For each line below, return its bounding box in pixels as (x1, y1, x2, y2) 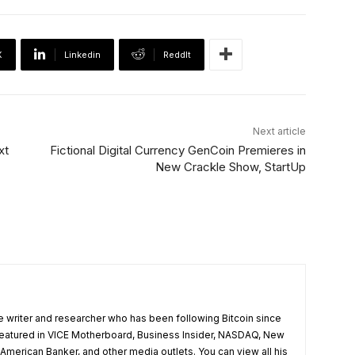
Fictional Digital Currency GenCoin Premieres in (49, 142, 306, 158)
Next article (252, 124, 306, 137)
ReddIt (163, 48, 191, 60)
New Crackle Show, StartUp (155, 158, 306, 174)
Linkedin (64, 48, 101, 60)
